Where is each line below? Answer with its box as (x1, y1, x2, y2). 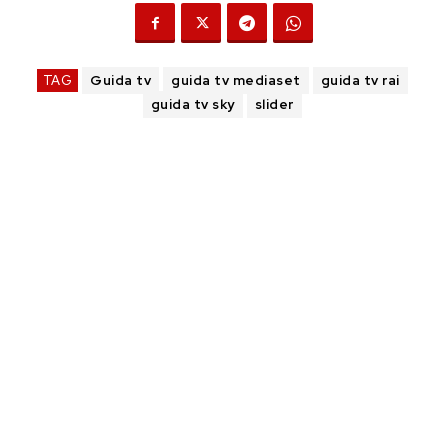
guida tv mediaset (171, 72, 301, 89)
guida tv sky (150, 96, 235, 113)
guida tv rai (320, 72, 400, 89)
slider (254, 96, 294, 113)
